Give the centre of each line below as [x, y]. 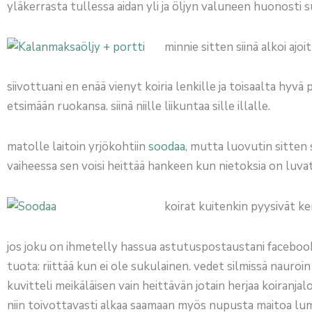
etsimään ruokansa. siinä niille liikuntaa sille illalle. [139, 107]
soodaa [167, 147]
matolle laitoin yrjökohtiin [78, 147]
